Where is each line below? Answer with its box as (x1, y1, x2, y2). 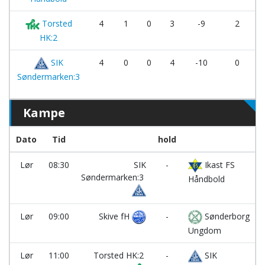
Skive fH (99, 211, 132, 222)
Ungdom (188, 225, 221, 237)
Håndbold (188, 173, 225, 185)
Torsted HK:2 (93, 250, 146, 261)
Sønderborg (202, 211, 250, 222)
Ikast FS (202, 159, 235, 171)
